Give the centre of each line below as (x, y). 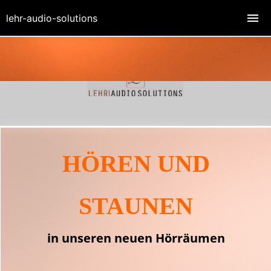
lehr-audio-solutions (52, 18)
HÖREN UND (136, 163)
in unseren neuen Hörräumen (136, 238)
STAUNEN (136, 206)
